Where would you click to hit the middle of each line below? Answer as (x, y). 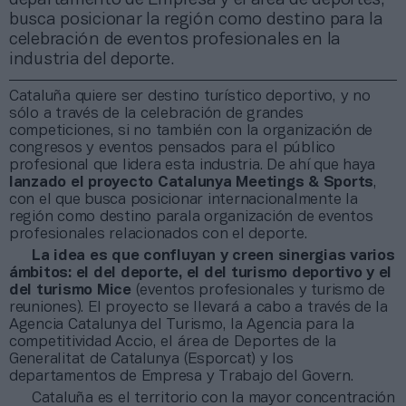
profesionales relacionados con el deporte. (158, 234)
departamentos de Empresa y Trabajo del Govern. (181, 376)
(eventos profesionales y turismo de (258, 290)
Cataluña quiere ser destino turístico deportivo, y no (190, 96)
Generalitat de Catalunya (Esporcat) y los (151, 359)
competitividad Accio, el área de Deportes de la (173, 342)
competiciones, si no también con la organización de (191, 130)
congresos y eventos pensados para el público (172, 148)
